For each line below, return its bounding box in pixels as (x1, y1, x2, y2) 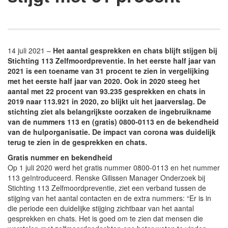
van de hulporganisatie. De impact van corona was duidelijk (8, 126, 216, 137)
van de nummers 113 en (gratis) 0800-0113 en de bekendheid (8, 116, 219, 127)
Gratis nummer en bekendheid (8, 152, 112, 162)
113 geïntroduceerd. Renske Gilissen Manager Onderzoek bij (8, 172, 205, 183)
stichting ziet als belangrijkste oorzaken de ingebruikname (8, 106, 211, 117)
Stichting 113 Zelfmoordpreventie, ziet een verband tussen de (8, 182, 206, 193)
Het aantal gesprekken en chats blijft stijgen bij (53, 45, 217, 55)
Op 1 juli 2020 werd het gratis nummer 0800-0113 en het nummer (8, 162, 220, 173)
